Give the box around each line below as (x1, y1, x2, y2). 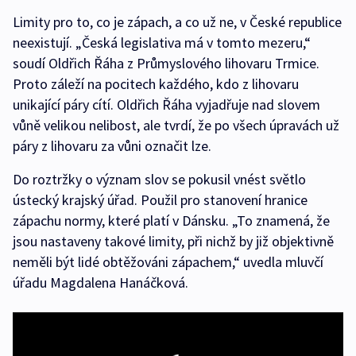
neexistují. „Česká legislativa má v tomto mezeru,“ (13, 33, 311, 52)
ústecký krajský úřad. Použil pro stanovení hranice (13, 190, 308, 209)
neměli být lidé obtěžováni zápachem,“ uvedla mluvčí (13, 252, 323, 271)
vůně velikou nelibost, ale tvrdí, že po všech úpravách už (13, 115, 339, 134)
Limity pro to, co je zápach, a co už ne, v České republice (13, 12, 342, 31)
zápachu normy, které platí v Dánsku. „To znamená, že (13, 211, 330, 230)
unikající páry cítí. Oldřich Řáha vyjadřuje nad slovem (13, 95, 320, 114)
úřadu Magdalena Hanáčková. (13, 273, 188, 292)
